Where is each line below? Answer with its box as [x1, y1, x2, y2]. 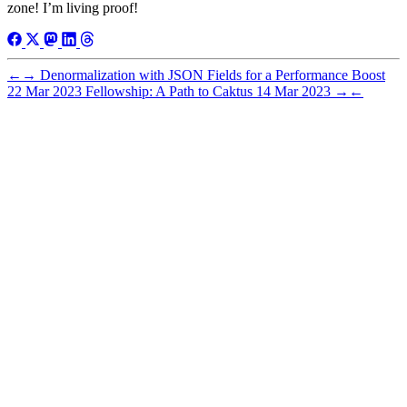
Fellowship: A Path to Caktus [85, 83, 253, 99]
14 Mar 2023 [256, 83, 334, 99]
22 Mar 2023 [7, 83, 85, 99]
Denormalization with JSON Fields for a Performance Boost [40, 66, 385, 83]
